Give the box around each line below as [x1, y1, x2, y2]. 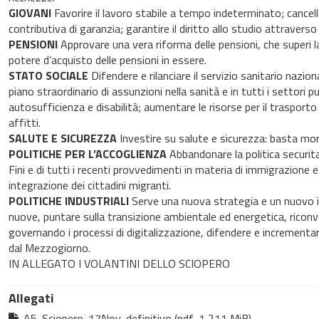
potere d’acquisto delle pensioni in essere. [8, 51, 206, 69]
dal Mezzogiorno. [8, 239, 90, 257]
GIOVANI [8, 4, 54, 22]
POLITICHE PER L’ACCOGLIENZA [8, 145, 167, 163]
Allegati [8, 288, 54, 308]
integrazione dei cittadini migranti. [8, 177, 171, 194]
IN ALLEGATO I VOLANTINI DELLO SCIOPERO [8, 255, 230, 273]
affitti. [8, 114, 41, 132]
